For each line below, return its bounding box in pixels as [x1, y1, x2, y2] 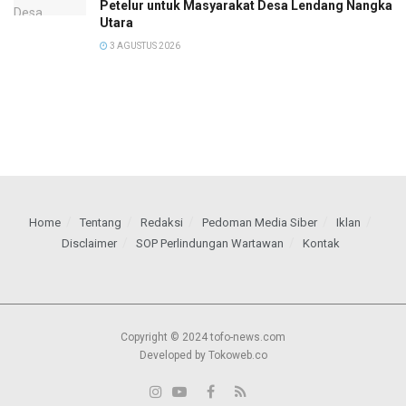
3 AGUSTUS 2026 [108, 41, 180, 52]
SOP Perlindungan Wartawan [135, 237, 284, 251]
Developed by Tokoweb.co [139, 349, 267, 362]
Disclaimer [61, 237, 117, 251]
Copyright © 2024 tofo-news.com [121, 331, 285, 344]
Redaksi [140, 216, 183, 230]
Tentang [80, 216, 121, 230]
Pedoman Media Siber [202, 216, 317, 230]
